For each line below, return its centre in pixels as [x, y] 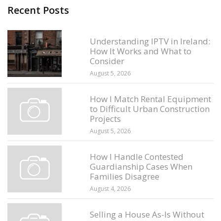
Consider [107, 61]
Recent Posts [38, 10]
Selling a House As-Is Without [147, 214]
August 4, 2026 [110, 188]
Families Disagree [125, 176]
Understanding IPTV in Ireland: [150, 41]
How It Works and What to [141, 51]
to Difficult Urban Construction [150, 109]
